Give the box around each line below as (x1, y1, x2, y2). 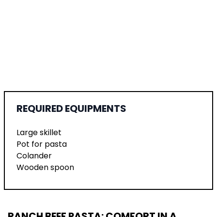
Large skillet (16, 126, 62, 138)
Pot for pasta (16, 138, 67, 150)
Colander (16, 150, 52, 161)
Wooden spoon (16, 161, 74, 173)
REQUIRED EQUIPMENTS (16, 101, 126, 115)
